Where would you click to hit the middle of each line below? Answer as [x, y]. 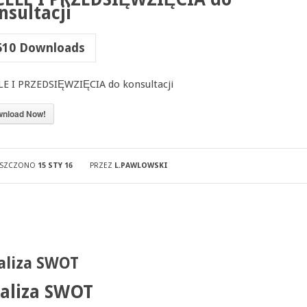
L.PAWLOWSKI [141, 165]
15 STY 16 [55, 165]
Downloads [50, 48]
